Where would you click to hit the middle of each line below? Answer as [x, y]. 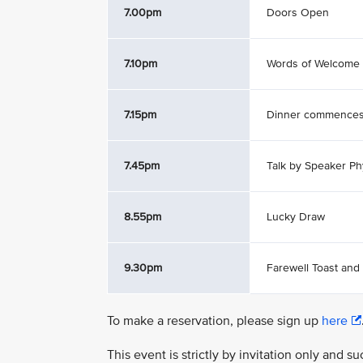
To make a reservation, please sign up [214, 321]
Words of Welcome [313, 64]
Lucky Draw [296, 217]
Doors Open [298, 13]
